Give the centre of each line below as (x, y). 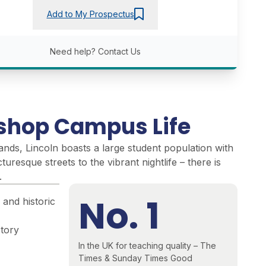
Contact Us (119, 52)
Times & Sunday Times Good (135, 258)
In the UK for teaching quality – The (147, 245)
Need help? (74, 52)
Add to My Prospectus (90, 14)
